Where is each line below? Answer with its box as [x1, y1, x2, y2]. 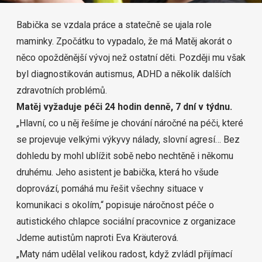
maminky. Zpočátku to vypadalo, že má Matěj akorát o [16, 36, 232, 47]
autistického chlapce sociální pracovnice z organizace [16, 216, 236, 227]
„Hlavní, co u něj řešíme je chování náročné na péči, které [16, 118, 243, 129]
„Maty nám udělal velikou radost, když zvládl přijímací [16, 249, 232, 260]
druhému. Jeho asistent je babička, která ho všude [16, 167, 219, 178]
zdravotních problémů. [16, 85, 107, 96]
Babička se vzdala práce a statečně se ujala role [16, 19, 212, 30]
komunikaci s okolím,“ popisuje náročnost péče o [16, 199, 214, 211]
